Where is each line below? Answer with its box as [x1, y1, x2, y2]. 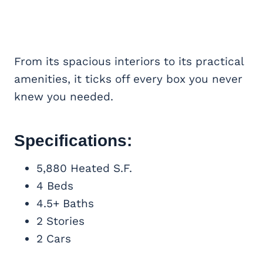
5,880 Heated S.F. [36, 161, 132, 176]
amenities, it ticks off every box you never [14, 72, 242, 86]
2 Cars [36, 232, 71, 246]
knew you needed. [14, 90, 113, 104]
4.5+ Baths [36, 197, 94, 211]
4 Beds [36, 179, 73, 193]
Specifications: [14, 131, 132, 150]
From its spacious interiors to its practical [14, 55, 244, 69]
